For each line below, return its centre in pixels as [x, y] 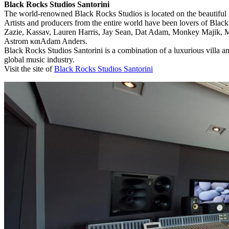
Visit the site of [29, 69]
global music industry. [39, 60]
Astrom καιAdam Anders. [46, 41]
